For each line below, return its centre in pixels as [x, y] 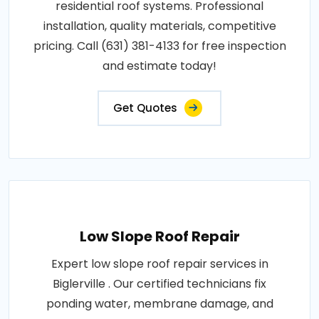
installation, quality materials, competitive [159, 26]
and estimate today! [159, 66]
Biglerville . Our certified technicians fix [159, 284]
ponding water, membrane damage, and [159, 304]
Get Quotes [145, 108]
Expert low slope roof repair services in [159, 264]
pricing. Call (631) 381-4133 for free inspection [159, 46]
